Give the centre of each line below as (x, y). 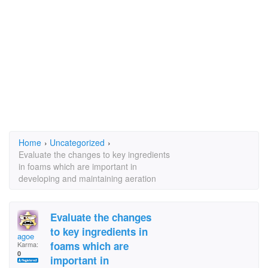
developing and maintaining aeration (87, 178)
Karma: (28, 244)
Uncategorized (77, 142)
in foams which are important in (78, 166)
